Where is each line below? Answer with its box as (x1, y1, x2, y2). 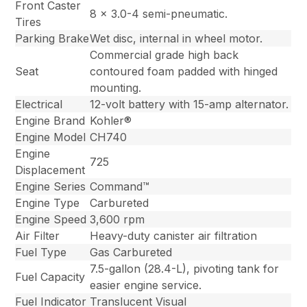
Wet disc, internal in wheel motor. (90, 32, 263, 46)
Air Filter (15, 229, 60, 243)
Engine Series (15, 180, 86, 194)
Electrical (15, 97, 63, 112)
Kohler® (90, 114, 132, 128)
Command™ (90, 180, 150, 194)
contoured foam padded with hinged (90, 64, 278, 79)
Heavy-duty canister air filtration (90, 229, 258, 243)
